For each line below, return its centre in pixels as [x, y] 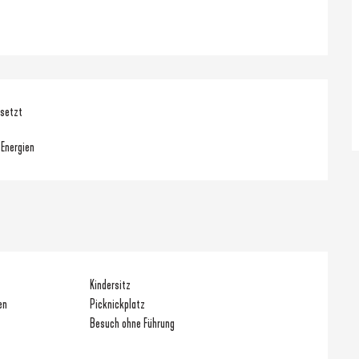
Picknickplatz [118, 304]
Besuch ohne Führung [133, 323]
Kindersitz [111, 284]
